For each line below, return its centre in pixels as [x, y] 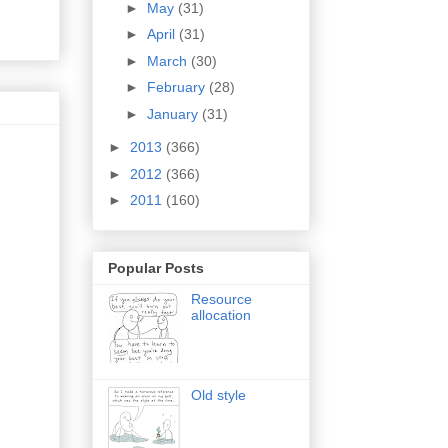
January [174, 113]
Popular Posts [156, 268]
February [177, 87]
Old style [218, 395]
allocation [220, 315]
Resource [221, 299]
